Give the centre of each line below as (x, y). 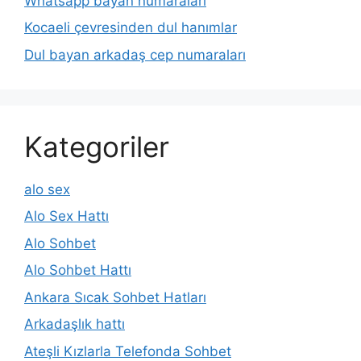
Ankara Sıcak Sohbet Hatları (115, 297)
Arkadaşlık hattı (75, 324)
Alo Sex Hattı (66, 216)
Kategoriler (97, 146)
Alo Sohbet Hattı (78, 270)
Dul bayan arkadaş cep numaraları (135, 54)
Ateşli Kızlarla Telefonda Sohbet (128, 351)
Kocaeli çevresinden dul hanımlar (131, 27)
